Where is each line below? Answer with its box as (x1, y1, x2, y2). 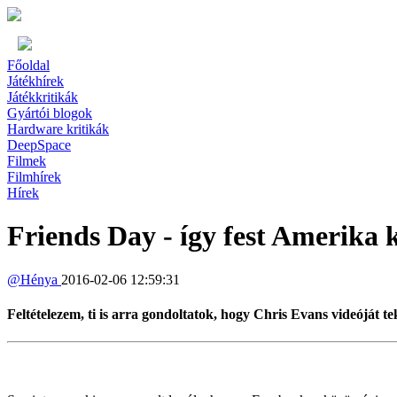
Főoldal (7, 58, 50, 73)
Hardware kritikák (7, 121, 109, 136)
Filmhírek (7, 169, 61, 184)
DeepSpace (7, 137, 71, 152)
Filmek (7, 153, 46, 168)
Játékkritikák (7, 90, 78, 105)
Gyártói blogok (7, 105, 92, 121)
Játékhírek (7, 74, 64, 89)
